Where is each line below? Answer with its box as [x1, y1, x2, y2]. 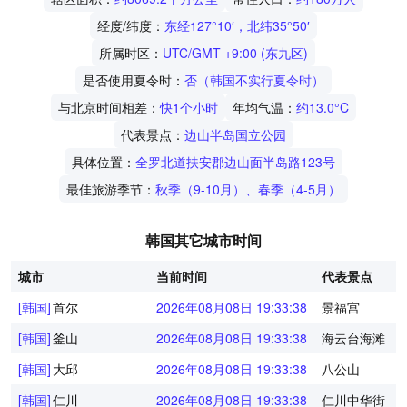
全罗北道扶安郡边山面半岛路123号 [135, 153, 335, 171]
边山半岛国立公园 [184, 125, 286, 144]
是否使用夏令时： [83, 71, 184, 89]
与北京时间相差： [58, 98, 160, 116]
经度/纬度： [97, 16, 164, 35]
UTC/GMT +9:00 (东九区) [163, 44, 308, 62]
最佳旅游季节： [66, 180, 155, 198]
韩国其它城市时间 [145, 230, 262, 251]
